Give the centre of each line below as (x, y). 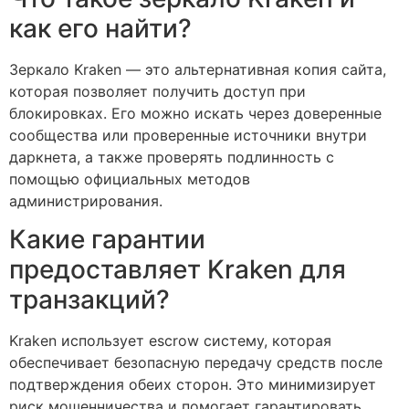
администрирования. (86, 200)
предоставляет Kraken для (178, 270)
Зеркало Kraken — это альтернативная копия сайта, (198, 69)
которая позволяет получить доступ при (157, 91)
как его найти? (100, 28)
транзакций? (89, 300)
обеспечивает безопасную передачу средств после (196, 363)
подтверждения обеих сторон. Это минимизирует (193, 385)
